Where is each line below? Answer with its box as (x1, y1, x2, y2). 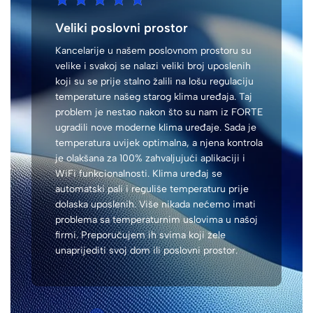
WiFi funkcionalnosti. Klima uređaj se (55, 167, 222, 180)
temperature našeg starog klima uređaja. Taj (55, 90, 252, 103)
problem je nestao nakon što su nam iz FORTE (55, 105, 263, 118)
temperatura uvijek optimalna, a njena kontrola (55, 136, 263, 149)
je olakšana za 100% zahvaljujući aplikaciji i (55, 152, 245, 164)
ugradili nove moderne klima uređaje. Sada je (55, 121, 256, 133)
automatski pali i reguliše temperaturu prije (55, 182, 249, 195)
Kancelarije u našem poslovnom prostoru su (55, 44, 252, 57)
